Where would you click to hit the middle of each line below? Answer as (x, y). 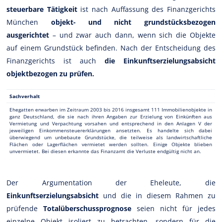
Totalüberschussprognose (87, 208)
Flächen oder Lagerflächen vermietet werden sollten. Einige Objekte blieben (111, 144)
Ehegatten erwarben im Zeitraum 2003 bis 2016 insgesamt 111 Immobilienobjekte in (111, 109)
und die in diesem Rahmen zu (157, 195)
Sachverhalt (25, 96)
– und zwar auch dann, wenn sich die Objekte (132, 35)
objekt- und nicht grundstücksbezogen (133, 22)
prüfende (25, 208)
